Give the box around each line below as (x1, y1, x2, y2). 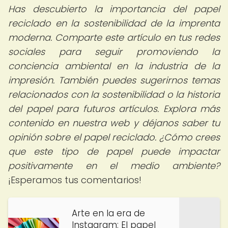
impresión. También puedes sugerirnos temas (8, 74, 220, 87)
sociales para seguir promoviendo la (8, 45, 220, 58)
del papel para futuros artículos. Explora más (8, 102, 220, 115)
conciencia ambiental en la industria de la (8, 60, 220, 72)
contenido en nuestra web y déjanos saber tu (8, 117, 220, 129)
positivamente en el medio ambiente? (8, 159, 220, 172)
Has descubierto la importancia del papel (8, 3, 220, 15)
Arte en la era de (72, 207, 145, 219)
